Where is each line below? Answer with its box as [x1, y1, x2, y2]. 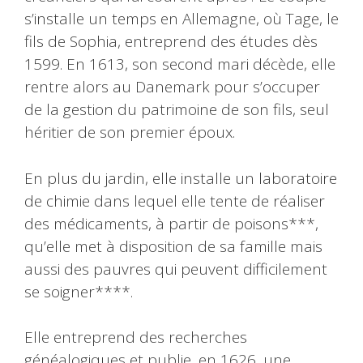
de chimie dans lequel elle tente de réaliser [24, 190, 325, 211]
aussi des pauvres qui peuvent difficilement [24, 258, 327, 280]
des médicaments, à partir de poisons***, [24, 212, 318, 234]
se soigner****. [24, 280, 133, 302]
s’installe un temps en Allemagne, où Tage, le [24, 8, 339, 30]
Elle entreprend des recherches [24, 327, 247, 348]
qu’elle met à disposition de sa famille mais [24, 235, 322, 257]
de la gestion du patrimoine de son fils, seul [24, 99, 329, 121]
